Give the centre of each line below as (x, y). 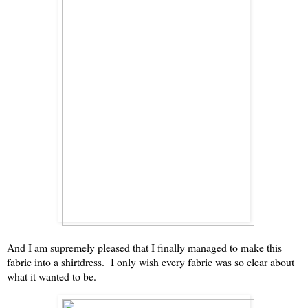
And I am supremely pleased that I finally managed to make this (144, 247)
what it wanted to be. (52, 276)
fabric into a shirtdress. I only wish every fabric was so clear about (151, 261)
